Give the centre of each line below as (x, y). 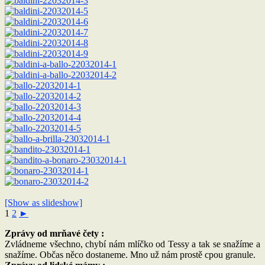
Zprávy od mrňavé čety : (54, 233)
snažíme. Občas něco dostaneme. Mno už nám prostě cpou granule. (130, 254)
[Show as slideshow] (43, 202)
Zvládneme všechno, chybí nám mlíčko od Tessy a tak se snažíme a (132, 244)
